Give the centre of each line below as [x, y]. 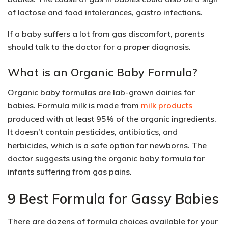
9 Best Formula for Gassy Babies [113, 199]
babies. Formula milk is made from [74, 105]
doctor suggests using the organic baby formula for [106, 158]
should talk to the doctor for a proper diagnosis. [99, 47]
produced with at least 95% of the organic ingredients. [112, 118]
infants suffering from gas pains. [70, 171]
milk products [167, 105]
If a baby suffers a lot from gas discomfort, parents [106, 34]
